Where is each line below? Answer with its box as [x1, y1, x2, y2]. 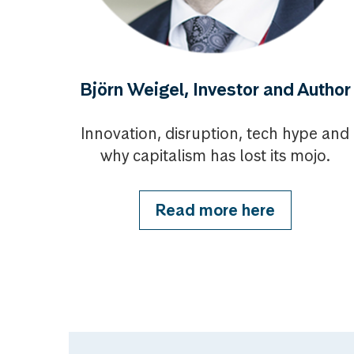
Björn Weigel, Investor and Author [79, 78, 351, 100]
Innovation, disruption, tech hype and [81, 123, 349, 144]
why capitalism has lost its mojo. [100, 145, 330, 166]
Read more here [155, 200, 275, 220]
